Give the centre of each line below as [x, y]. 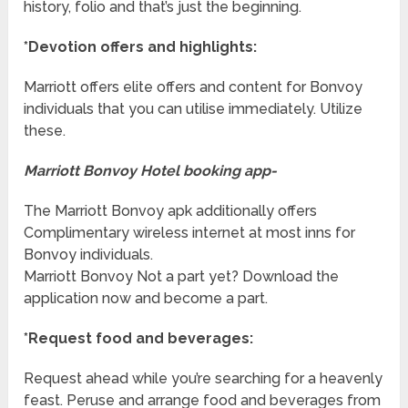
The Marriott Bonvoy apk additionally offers [171, 211]
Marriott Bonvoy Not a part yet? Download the [182, 277]
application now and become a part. [146, 299]
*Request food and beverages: [139, 339]
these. [45, 131]
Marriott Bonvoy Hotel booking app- [151, 171]
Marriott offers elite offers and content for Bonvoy [194, 87]
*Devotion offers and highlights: [141, 47]
